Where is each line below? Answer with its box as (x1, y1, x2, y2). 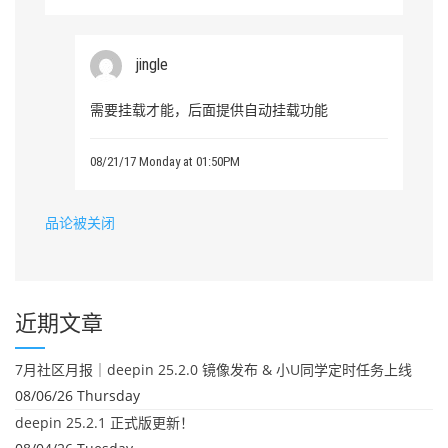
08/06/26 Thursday (15, 386, 140, 406)
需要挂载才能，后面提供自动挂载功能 (90, 100, 328, 120)
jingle (136, 55, 168, 75)
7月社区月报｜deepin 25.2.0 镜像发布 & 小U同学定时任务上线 (15, 360, 412, 380)
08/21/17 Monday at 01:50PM (90, 154, 240, 170)
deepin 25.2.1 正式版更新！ (15, 413, 194, 433)
